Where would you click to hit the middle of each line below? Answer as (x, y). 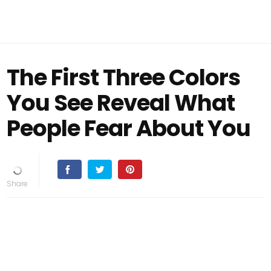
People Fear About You (129, 128)
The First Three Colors (124, 77)
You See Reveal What (121, 103)
